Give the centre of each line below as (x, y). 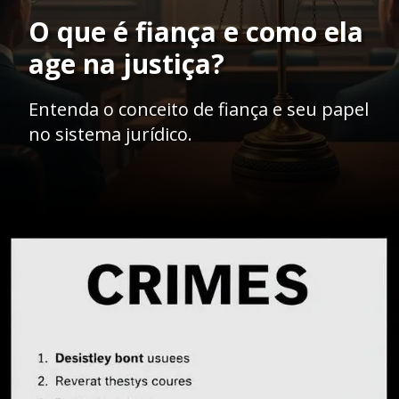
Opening (74, 248)
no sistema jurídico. (110, 134)
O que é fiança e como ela (196, 31)
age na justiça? (126, 63)
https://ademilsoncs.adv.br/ (181, 248)
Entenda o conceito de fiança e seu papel (199, 109)
